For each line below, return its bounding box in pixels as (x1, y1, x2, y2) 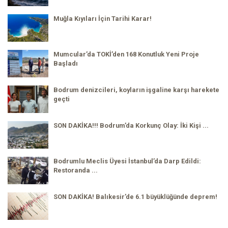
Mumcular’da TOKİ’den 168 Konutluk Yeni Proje (53, 50, 199, 59)
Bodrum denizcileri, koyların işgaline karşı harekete (53, 86, 219, 94)
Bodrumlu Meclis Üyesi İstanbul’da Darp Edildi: (53, 157, 201, 165)
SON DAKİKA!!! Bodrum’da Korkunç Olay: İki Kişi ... (53, 122, 209, 130)
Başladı (53, 60, 78, 68)
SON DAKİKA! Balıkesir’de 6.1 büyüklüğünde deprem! (53, 193, 217, 201)
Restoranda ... (53, 166, 98, 175)
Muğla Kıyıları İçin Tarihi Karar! (53, 15, 152, 23)
